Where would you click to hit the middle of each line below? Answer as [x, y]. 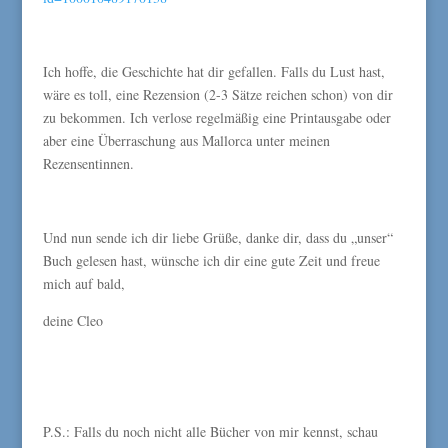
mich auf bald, [83, 283]
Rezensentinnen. [88, 163]
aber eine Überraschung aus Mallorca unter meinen [186, 140]
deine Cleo [72, 320]
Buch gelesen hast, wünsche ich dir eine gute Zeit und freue [211, 260]
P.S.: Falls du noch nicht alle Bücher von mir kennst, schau [210, 431]
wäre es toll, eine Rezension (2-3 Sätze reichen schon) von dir [217, 94]
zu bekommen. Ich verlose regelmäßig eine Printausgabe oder [216, 117]
